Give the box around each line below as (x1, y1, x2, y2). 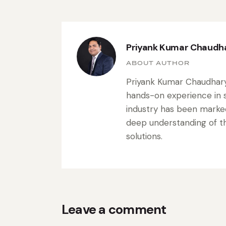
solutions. (126, 131, 162, 142)
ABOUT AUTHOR (126, 59, 190, 68)
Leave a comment (62, 201, 166, 218)
